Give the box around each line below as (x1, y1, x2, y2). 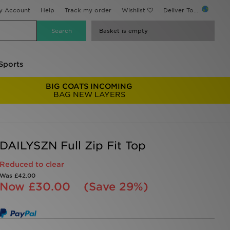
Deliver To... (163, 7, 200, 14)
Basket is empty (99, 27, 148, 34)
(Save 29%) (83, 180, 148, 193)
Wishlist (122, 7, 145, 14)
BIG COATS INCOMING (46, 82, 133, 90)
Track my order (65, 7, 111, 14)
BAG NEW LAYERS (53, 90, 125, 99)
